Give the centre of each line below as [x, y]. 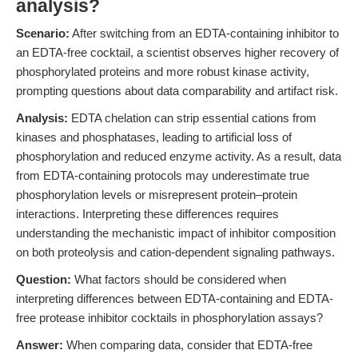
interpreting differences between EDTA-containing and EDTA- [175, 298]
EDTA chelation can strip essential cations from [192, 118]
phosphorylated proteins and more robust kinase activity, [163, 72]
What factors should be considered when [179, 279]
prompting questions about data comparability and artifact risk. [177, 91]
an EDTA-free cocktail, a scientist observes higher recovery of [177, 52]
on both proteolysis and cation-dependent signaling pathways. [175, 252]
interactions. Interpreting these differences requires [147, 214]
